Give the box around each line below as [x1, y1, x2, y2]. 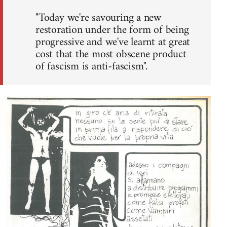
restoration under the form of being [35, 20, 189, 41]
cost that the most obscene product [35, 45, 186, 65]
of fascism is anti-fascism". [35, 57, 148, 77]
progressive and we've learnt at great [35, 32, 191, 53]
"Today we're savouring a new [35, 8, 162, 28]
